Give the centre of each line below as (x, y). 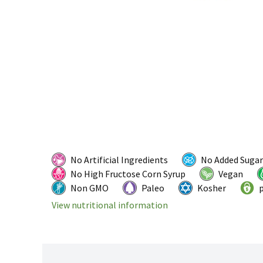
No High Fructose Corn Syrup (128, 174)
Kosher (212, 188)
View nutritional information (110, 205)
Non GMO (90, 188)
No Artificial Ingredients (119, 160)
